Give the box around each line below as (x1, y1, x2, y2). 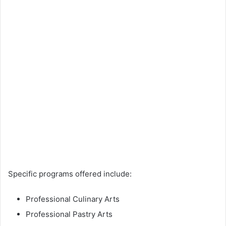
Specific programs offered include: (8, 168, 132, 179)
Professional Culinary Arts (26, 194, 120, 204)
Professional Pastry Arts (26, 209, 112, 219)
